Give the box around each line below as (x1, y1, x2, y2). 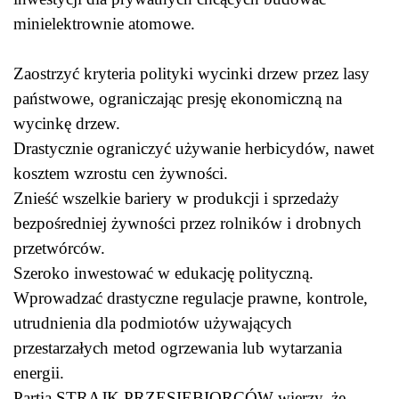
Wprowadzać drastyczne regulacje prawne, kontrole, (13, 289, 368, 307)
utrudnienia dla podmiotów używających (13, 313, 292, 332)
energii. (13, 363, 69, 382)
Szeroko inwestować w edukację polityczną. (13, 264, 318, 282)
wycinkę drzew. (13, 114, 125, 133)
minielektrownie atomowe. (13, 14, 199, 33)
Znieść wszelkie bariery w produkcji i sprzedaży (13, 189, 339, 208)
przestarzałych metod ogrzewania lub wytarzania (13, 338, 342, 357)
